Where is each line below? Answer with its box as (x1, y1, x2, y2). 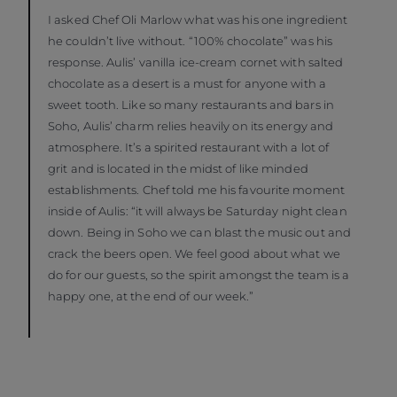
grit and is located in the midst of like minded (48, 161, 308, 176)
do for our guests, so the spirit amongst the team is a (48, 268, 350, 283)
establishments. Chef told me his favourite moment (48, 183, 345, 198)
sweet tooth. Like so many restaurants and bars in (48, 97, 334, 113)
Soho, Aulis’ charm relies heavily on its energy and (48, 119, 334, 134)
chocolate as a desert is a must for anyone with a (48, 76, 326, 91)
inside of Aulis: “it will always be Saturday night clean (48, 204, 347, 219)
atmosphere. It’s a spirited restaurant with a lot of (48, 140, 330, 155)
